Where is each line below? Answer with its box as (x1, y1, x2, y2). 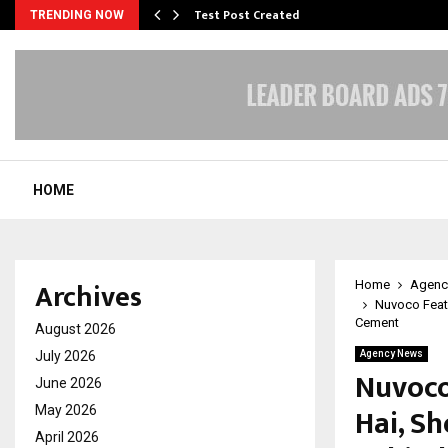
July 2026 (35, 348, 96, 364)
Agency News (360, 348, 423, 359)
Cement (355, 315, 399, 330)
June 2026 (35, 375, 102, 391)
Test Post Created (194, 5, 299, 25)
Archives (35, 274, 142, 321)
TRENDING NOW (30, 8, 124, 22)
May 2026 (35, 402, 97, 418)
